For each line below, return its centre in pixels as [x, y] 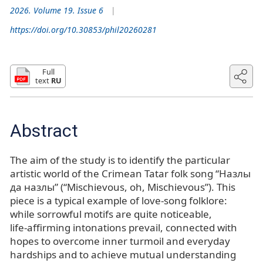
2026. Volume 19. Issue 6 [57, 10]
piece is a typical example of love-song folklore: [119, 200]
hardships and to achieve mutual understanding [123, 254]
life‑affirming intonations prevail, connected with [124, 227]
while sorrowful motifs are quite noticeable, [111, 214]
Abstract [44, 130]
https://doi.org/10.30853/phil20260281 [83, 29]
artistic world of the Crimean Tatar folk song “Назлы [130, 173]
